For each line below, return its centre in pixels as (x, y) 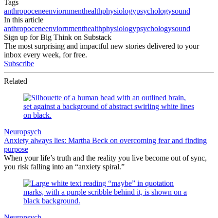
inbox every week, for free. (45, 55)
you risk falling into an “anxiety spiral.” (64, 167)
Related (16, 81)
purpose (16, 149)
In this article (24, 20)
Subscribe (19, 64)
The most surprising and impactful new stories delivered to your (101, 46)
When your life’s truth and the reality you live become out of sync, (105, 158)
